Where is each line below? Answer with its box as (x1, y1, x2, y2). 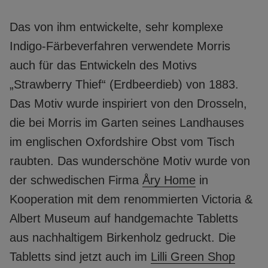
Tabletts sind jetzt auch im (10, 250, 151, 264)
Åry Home (142, 173, 196, 187)
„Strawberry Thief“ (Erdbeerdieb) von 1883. (10, 78, 239, 92)
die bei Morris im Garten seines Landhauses (10, 116, 244, 130)
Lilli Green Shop (151, 250, 235, 264)
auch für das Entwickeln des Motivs (10, 59, 197, 72)
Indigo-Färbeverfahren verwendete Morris (10, 39, 230, 53)
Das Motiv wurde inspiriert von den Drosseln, (10, 97, 247, 111)
